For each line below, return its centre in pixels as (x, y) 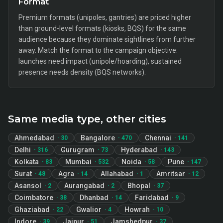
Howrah (137, 210)
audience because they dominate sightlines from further (107, 39)
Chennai (158, 138)
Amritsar (171, 174)
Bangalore (98, 138)
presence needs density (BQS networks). (82, 72)
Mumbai (78, 162)
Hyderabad (139, 150)
